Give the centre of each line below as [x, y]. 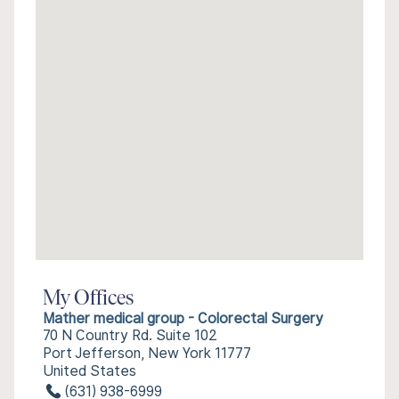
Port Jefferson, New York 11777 [147, 353]
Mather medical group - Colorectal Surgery [183, 318]
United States [90, 371]
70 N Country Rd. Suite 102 [130, 335]
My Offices [88, 299]
